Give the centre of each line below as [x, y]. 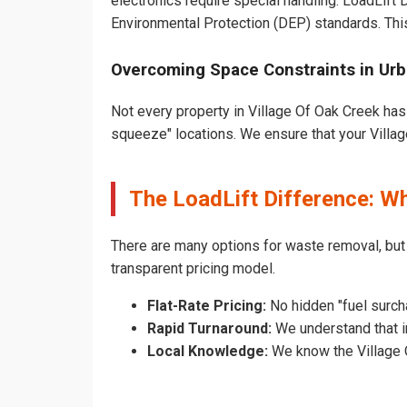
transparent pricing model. [193, 269]
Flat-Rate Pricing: [207, 306]
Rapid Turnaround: [209, 329]
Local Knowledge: [208, 352]
